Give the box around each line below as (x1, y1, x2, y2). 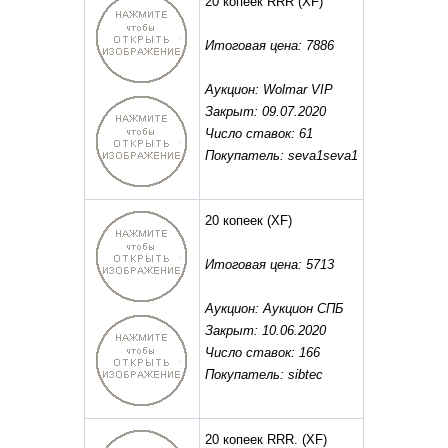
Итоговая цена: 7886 (205, 38, 334, 54)
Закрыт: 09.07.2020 (205, 104, 326, 120)
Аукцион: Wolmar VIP (205, 82, 333, 98)
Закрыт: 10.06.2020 (205, 323, 326, 339)
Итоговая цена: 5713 (205, 257, 334, 273)
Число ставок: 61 (205, 126, 313, 142)
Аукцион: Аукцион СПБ (205, 301, 343, 317)
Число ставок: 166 (205, 345, 320, 361)
